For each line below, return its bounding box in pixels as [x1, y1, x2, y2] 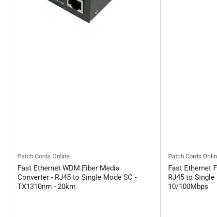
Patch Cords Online [17, 153, 70, 160]
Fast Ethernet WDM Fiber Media [17, 164, 120, 173]
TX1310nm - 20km [17, 182, 76, 191]
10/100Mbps [168, 182, 208, 191]
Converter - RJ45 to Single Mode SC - [17, 173, 137, 182]
